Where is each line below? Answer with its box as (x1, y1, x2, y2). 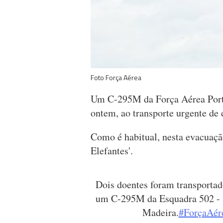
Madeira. (142, 206, 179, 220)
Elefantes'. (91, 144, 133, 158)
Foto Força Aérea (91, 72, 141, 83)
